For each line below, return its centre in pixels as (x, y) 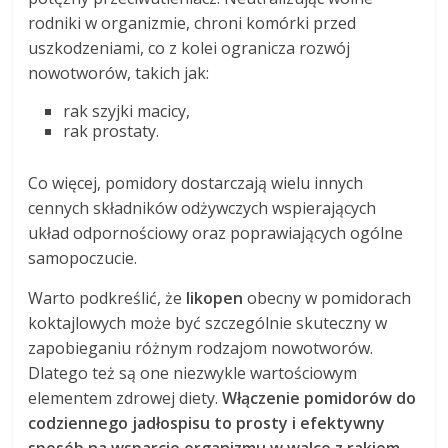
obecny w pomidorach (327, 298)
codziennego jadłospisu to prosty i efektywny (207, 423)
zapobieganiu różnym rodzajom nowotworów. (201, 348)
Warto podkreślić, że (107, 298)
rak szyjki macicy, (127, 111)
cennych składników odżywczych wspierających (202, 208)
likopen (215, 298)
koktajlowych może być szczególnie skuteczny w (208, 323)
